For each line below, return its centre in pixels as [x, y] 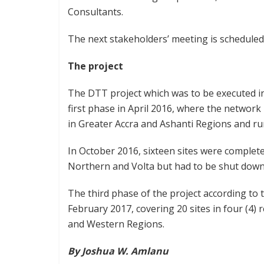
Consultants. [95, 11]
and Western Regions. [116, 224]
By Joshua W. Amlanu [118, 251]
